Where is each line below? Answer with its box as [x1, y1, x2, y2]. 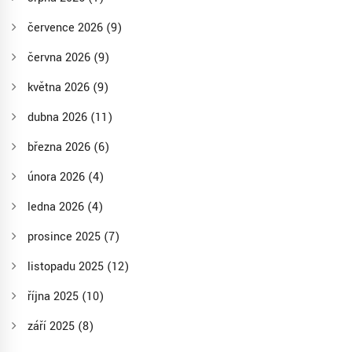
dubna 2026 [27, 109, 90, 126]
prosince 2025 [27, 229, 104, 246]
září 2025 [27, 318, 78, 335]
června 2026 [27, 49, 93, 67]
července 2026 [27, 20, 106, 37]
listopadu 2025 [27, 258, 107, 276]
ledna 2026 [27, 199, 87, 216]
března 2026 [27, 139, 93, 156]
